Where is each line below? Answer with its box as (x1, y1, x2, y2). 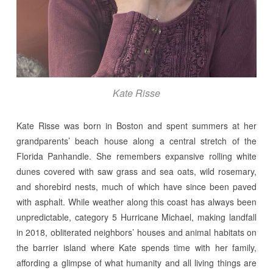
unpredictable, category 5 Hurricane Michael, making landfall (16, 211, 257, 224)
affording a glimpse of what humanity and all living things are (16, 257, 257, 269)
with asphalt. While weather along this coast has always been (16, 196, 257, 208)
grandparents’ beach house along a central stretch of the (16, 135, 257, 147)
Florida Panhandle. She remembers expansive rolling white (16, 150, 257, 163)
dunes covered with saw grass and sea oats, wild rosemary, (16, 165, 257, 178)
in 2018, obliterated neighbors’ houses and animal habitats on (16, 226, 257, 239)
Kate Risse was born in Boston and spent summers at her (16, 119, 257, 132)
